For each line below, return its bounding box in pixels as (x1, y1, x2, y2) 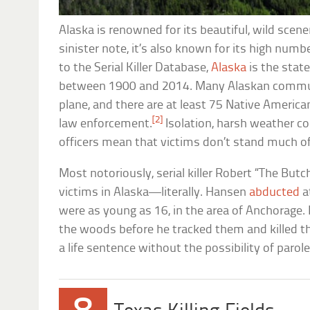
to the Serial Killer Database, (59, 62, 212, 75)
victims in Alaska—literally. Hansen (59, 186, 250, 200)
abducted (249, 186, 300, 200)
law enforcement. (59, 118, 153, 131)
